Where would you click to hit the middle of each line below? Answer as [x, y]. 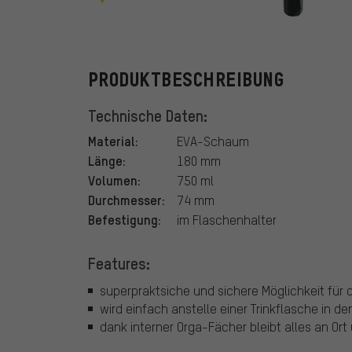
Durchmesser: [126, 200]
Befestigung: [125, 220]
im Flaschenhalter [227, 220]
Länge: [107, 161]
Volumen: [114, 180]
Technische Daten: [148, 116]
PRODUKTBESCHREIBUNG [186, 80]
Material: [113, 141]
